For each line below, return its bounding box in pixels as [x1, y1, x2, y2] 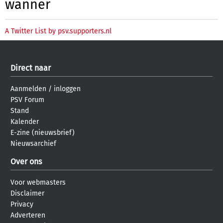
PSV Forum [10, 95, 44, 104]
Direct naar [10, 63, 51, 73]
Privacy [10, 200, 33, 209]
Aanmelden [10, 84, 46, 93]
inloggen [54, 84, 81, 93]
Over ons [10, 156, 42, 166]
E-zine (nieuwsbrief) [10, 128, 75, 137]
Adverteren [10, 211, 45, 220]
